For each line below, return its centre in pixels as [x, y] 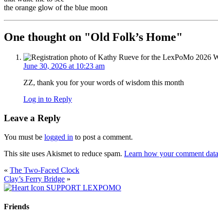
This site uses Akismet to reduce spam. [64, 153]
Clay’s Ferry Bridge [34, 179]
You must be [24, 137]
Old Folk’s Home [133, 37]
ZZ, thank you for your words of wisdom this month [104, 83]
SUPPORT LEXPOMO [84, 187]
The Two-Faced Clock [45, 170]
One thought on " [47, 37]
